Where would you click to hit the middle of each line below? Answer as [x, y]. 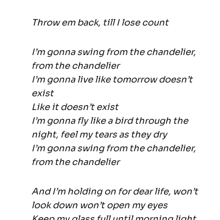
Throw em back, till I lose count [100, 23]
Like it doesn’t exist [75, 107]
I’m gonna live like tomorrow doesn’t [112, 80]
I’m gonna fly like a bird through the [110, 121]
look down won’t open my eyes [99, 206]
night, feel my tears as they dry [99, 135]
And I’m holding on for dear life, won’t [115, 192]
